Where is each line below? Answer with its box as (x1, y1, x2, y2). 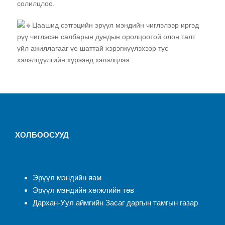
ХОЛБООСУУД (15, 130, 69, 139)
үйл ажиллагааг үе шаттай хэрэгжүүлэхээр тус (17, 44, 168, 52)
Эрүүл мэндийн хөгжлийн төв (33, 185, 134, 194)
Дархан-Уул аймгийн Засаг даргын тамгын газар (33, 198, 198, 207)
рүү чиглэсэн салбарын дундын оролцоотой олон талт (17, 32, 195, 41)
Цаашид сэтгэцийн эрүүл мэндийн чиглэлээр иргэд (32, 21, 199, 29)
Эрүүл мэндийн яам (33, 173, 101, 182)
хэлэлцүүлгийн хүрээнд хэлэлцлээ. (17, 55, 131, 64)
